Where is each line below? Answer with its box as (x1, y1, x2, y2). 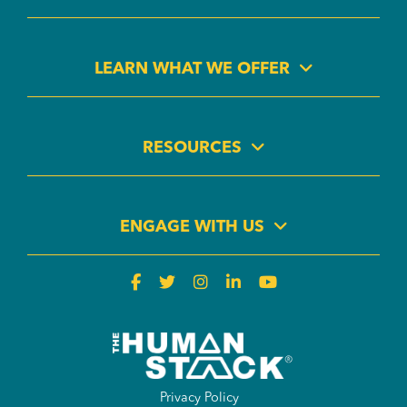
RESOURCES (142, 140, 242, 157)
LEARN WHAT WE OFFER (94, 61, 290, 78)
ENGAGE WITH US (119, 219, 264, 236)
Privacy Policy (159, 391, 239, 405)
